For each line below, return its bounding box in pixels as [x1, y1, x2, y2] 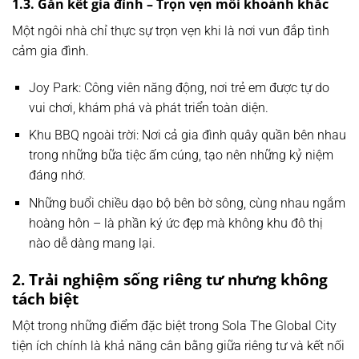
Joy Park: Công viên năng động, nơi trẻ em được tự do [28, 79, 329, 95]
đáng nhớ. [28, 167, 86, 184]
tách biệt [12, 287, 79, 309]
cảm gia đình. [12, 42, 89, 58]
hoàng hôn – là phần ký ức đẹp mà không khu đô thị [28, 215, 323, 231]
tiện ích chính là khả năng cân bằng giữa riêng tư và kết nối [12, 338, 345, 354]
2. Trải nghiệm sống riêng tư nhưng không [12, 268, 328, 290]
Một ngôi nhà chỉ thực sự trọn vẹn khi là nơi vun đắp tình [12, 22, 329, 38]
